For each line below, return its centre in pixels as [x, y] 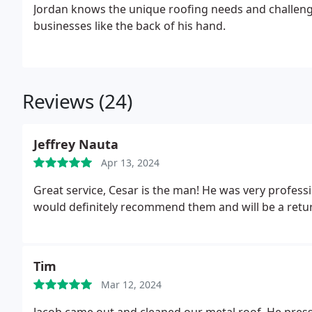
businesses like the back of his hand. [130, 26]
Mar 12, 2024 [131, 284]
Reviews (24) [77, 101]
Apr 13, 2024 [130, 163]
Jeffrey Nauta [76, 144]
